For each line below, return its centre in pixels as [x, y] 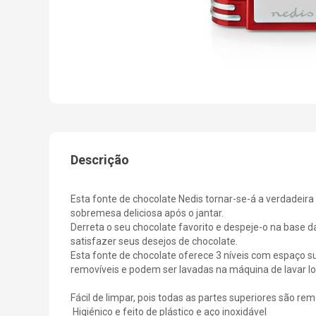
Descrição [100, 159]
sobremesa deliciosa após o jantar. [147, 213]
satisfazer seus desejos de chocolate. [154, 241]
